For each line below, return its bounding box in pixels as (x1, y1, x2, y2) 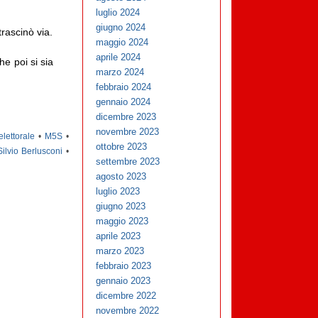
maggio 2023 (96, 216, 149, 227)
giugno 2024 (96, 22, 146, 33)
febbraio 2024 (96, 82, 152, 93)
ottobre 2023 (96, 141, 148, 153)
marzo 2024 (96, 67, 145, 78)
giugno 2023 (96, 201, 146, 212)
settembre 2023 (96, 156, 160, 168)
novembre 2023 (96, 126, 160, 138)
